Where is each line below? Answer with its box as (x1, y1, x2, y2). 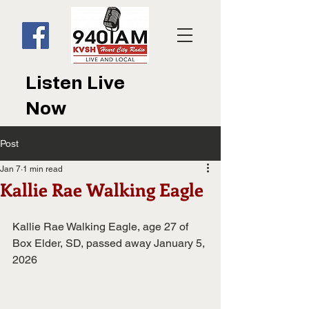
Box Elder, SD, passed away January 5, (12, 237, 205, 250)
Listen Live (26, 74, 125, 92)
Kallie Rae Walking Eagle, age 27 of (12, 220, 191, 233)
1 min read (23, 164, 63, 174)
